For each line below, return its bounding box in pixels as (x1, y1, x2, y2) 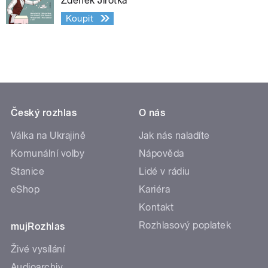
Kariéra (139, 183, 170, 195)
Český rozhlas (11, 106, 77, 118)
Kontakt (139, 201, 174, 213)
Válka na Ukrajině (11, 129, 86, 141)
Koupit (65, 13, 94, 24)
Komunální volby (11, 147, 85, 159)
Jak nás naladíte (139, 129, 210, 141)
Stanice (11, 165, 45, 177)
